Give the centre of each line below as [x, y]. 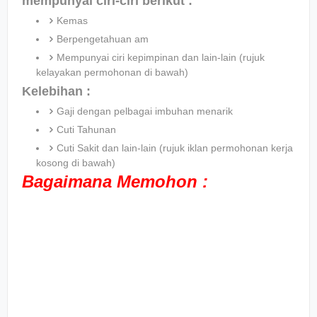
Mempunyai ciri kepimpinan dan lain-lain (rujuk [161, 58]
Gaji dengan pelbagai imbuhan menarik [145, 111]
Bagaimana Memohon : [115, 182]
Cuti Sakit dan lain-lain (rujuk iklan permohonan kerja [175, 148]
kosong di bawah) [76, 163]
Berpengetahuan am [103, 39]
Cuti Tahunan [86, 130]
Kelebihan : [56, 92]
